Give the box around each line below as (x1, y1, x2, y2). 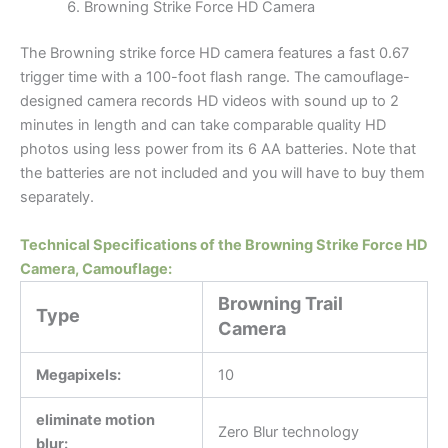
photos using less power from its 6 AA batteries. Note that (20, 140, 416, 159)
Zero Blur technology (217, 422, 359, 441)
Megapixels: (35, 365, 121, 384)
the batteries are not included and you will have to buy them (20, 164, 425, 183)
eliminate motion (35, 410, 155, 429)
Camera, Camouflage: (20, 259, 172, 278)
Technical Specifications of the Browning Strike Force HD (20, 235, 428, 254)
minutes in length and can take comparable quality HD (20, 116, 386, 135)
